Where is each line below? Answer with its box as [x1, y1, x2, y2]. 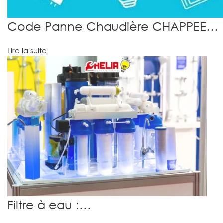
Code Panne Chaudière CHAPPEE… [7, 18, 218, 33]
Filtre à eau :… [7, 197, 91, 212]
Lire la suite [7, 45, 47, 55]
